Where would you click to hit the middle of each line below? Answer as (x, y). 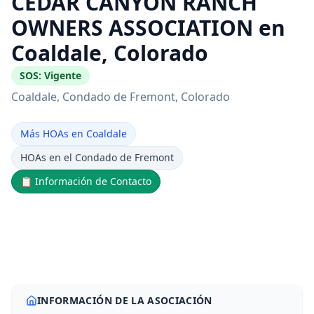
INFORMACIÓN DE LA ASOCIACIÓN (125, 300)
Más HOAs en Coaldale (74, 134)
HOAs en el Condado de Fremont (97, 157)
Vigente (63, 75)
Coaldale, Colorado (110, 53)
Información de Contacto (93, 181)
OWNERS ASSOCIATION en (148, 28)
